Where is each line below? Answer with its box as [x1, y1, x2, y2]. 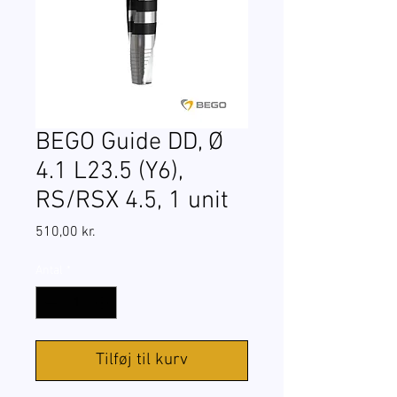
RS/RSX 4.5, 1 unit [35, 186, 229, 217]
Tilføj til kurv [96, 350, 188, 371]
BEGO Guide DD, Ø [35, 128, 223, 159]
